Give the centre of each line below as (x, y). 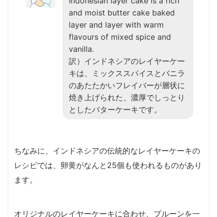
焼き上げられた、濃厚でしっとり (127, 98)
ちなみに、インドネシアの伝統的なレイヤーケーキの (107, 151)
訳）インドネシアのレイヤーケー (127, 61)
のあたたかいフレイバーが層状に (127, 85)
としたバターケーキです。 (115, 110)
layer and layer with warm (116, 25)
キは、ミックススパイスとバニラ (127, 73)
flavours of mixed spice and (120, 37)
